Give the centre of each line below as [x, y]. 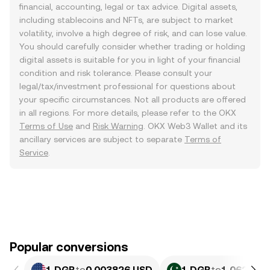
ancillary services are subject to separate [102, 139]
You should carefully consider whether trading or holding [132, 46]
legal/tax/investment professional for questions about [127, 86]
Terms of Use [46, 126]
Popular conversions [69, 247]
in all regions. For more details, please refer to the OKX [128, 113]
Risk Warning [118, 126]
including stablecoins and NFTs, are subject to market [126, 20]
